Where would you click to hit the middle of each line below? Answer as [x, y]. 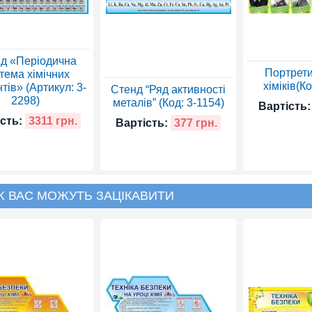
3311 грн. [53, 121]
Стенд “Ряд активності [168, 90]
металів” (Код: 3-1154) [168, 103]
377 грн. [196, 123]
